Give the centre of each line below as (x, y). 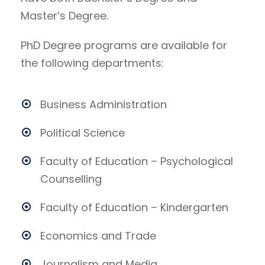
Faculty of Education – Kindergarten (134, 207)
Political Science (83, 133)
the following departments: (92, 63)
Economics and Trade (98, 236)
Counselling (71, 179)
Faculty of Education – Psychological (137, 161)
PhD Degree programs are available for (124, 45)
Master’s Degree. (64, 16)
